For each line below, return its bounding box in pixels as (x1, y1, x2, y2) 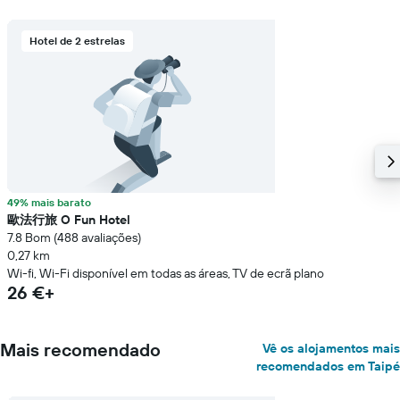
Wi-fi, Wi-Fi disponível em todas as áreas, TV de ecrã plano (7, 265, 324, 281)
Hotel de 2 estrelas (29, 34, 125, 47)
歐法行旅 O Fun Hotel (7, 212, 130, 228)
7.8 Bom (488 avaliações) (7, 229, 141, 246)
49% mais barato (7, 196, 91, 209)
